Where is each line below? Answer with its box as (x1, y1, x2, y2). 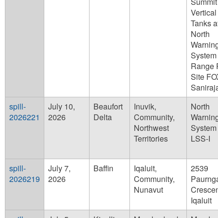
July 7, (48, 163, 71, 174)
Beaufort (93, 101, 123, 112)
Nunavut (134, 184, 163, 196)
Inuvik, (134, 101, 156, 112)
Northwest (134, 122, 169, 134)
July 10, (48, 101, 75, 112)
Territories (134, 133, 168, 145)
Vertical (191, 7, 217, 18)
